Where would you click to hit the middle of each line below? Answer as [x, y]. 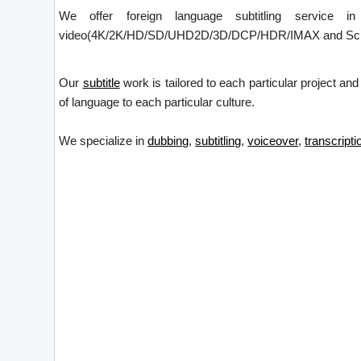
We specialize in [104, 140]
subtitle [101, 82]
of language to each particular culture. [157, 102]
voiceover [273, 140]
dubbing [168, 140]
